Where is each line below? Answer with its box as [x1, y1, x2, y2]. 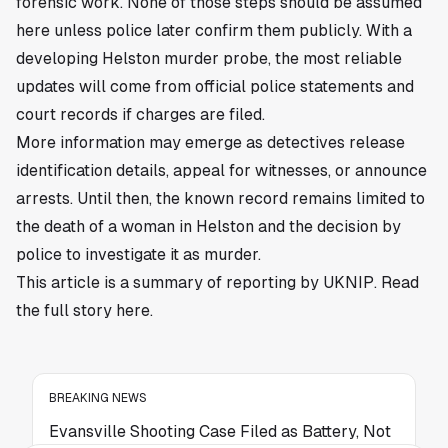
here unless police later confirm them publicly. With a [16, 20, 412, 40]
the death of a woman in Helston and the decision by [16, 216, 401, 236]
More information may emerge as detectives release [16, 132, 405, 152]
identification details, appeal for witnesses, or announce [16, 160, 427, 180]
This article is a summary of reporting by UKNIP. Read [16, 272, 419, 292]
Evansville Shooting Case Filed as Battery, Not [49, 421, 391, 441]
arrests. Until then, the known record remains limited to [16, 188, 425, 208]
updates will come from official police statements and [16, 76, 414, 96]
